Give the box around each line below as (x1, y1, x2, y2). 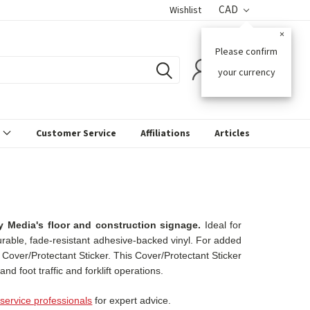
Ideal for (201, 219, 242, 230)
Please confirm (215, 45, 278, 59)
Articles (215, 127, 250, 140)
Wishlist (170, 3, 202, 17)
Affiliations (140, 127, 190, 140)
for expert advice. (92, 295, 172, 306)
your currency (217, 66, 275, 80)
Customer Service (36, 127, 116, 140)
